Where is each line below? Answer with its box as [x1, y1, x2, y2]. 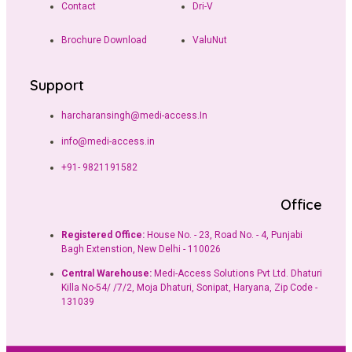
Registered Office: [61, 229, 145, 241]
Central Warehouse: [61, 268, 152, 280]
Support [30, 76, 84, 95]
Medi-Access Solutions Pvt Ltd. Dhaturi [152, 268, 322, 280]
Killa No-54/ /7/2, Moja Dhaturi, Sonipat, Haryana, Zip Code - [61, 282, 317, 294]
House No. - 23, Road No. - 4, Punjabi [145, 229, 302, 241]
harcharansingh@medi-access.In [61, 110, 207, 122]
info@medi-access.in [61, 136, 155, 148]
